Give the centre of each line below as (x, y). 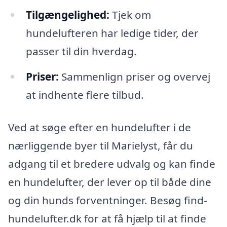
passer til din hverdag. (81, 51)
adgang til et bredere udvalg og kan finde (112, 163)
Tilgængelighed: (67, 14)
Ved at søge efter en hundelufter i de (100, 127)
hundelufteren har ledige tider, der (112, 33)
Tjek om (130, 14)
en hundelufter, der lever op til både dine (110, 182)
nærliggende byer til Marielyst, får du (101, 145)
